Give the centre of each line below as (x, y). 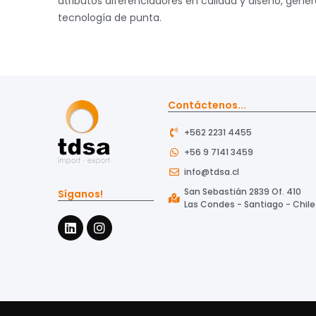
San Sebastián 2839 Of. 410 (242, 192)
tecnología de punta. (110, 17)
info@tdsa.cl (211, 172)
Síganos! (80, 194)
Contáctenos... (207, 105)
